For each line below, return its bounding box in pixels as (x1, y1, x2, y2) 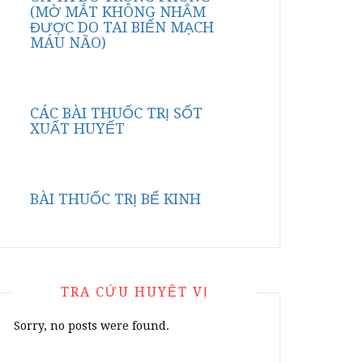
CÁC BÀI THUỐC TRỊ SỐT (30, 105, 203, 122)
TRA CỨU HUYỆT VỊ (61, 284, 208, 300)
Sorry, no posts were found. (14, 319, 169, 332)
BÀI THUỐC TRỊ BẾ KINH (30, 190, 201, 207)
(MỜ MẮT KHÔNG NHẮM (30, 3, 206, 20)
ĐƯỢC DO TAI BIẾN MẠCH (30, 19, 214, 36)
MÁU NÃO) (30, 34, 106, 51)
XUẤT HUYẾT (30, 120, 125, 137)
